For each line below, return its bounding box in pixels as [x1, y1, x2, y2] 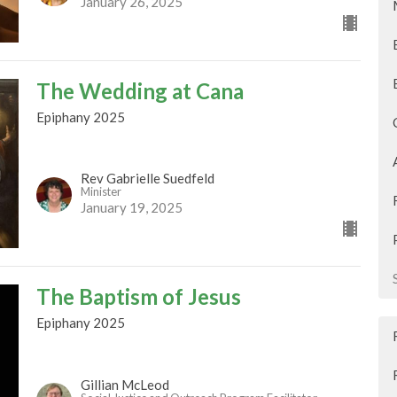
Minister [80, 184, 121, 199]
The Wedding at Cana [35, 77, 244, 104]
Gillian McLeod [80, 376, 169, 393]
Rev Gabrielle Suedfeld [80, 170, 214, 187]
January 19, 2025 [80, 199, 183, 216]
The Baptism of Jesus [35, 284, 241, 310]
